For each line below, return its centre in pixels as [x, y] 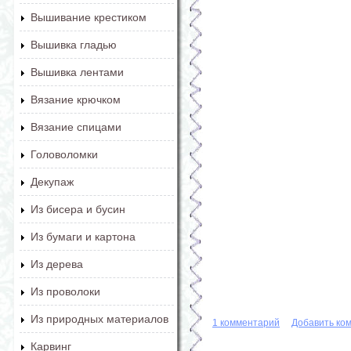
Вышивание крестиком [89, 17]
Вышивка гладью [74, 45]
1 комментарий [246, 322]
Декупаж [52, 182]
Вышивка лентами [77, 72]
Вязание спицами [76, 127]
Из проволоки [65, 291]
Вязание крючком [76, 100]
